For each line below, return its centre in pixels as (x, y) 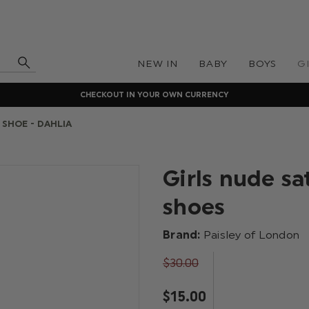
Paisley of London (251, 235)
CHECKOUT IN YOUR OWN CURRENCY (154, 94)
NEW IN (157, 64)
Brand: (183, 235)
